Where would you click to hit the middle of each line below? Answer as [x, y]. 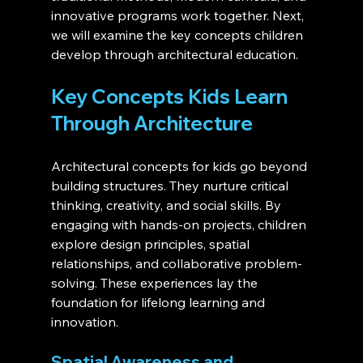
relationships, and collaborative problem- [176, 264]
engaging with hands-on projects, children [180, 225]
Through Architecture [154, 124]
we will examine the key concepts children [178, 35]
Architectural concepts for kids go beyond [180, 167]
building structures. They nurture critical [171, 186]
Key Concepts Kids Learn [171, 97]
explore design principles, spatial [152, 244]
